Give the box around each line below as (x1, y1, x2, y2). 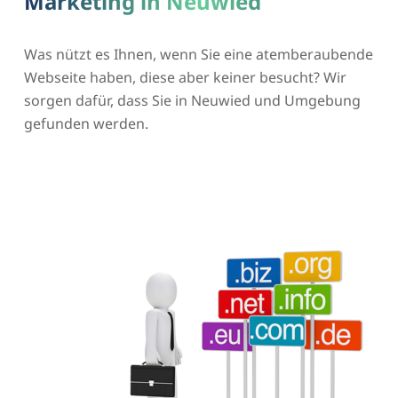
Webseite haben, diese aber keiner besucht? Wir (23, 68, 346, 88)
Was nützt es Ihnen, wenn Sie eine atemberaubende (23, 44, 373, 65)
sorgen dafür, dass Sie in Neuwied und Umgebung (23, 91, 361, 111)
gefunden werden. (23, 114, 148, 134)
